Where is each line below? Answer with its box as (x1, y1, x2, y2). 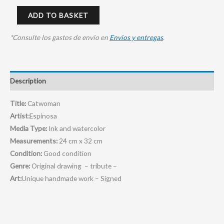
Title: (10, 99, 27, 108)
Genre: (10, 161, 31, 170)
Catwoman (27, 99, 60, 108)
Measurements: (10, 136, 57, 145)
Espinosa (29, 111, 57, 120)
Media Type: (10, 124, 47, 133)
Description (10, 76, 46, 85)
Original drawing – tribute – (31, 161, 117, 170)
